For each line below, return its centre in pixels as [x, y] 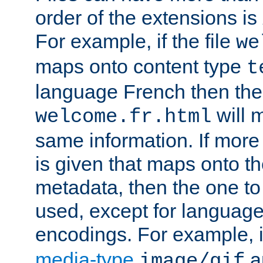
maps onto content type [141, 66]
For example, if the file [136, 41]
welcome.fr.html [123, 117]
